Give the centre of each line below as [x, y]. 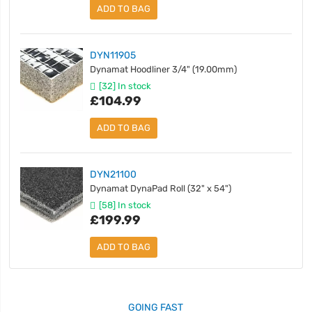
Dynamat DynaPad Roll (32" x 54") [161, 189]
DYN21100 [114, 174]
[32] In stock [125, 86]
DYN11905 [113, 55]
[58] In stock [125, 205]
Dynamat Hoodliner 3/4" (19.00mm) [164, 70]
